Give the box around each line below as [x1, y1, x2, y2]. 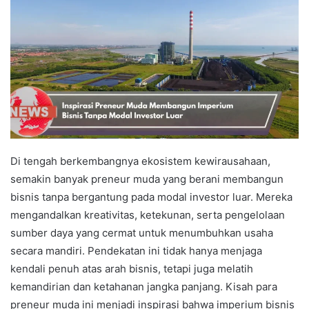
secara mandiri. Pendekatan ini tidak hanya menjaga [10, 243, 262, 257]
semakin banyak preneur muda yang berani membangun [10, 172, 283, 186]
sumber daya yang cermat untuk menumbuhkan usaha [10, 226, 273, 239]
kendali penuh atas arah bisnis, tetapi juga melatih [10, 261, 253, 275]
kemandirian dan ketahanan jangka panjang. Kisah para [10, 279, 277, 293]
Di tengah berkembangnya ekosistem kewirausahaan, [10, 154, 270, 168]
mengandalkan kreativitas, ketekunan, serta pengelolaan [10, 208, 285, 221]
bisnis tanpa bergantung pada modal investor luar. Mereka [10, 190, 292, 203]
